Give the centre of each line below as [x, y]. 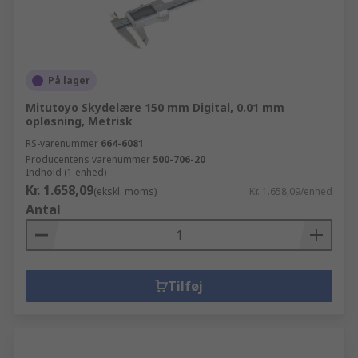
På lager [69, 80]
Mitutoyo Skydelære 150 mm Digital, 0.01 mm [155, 107]
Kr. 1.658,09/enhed [291, 191]
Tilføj [185, 286]
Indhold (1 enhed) [66, 172]
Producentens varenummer [88, 159]
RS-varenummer [62, 143]
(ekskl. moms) [125, 191]
